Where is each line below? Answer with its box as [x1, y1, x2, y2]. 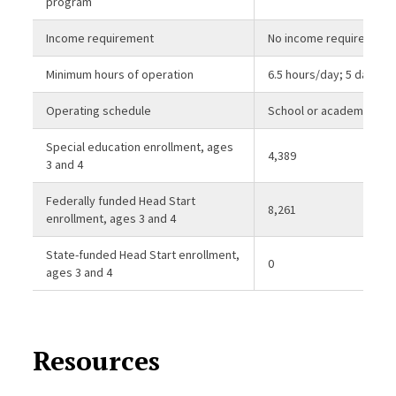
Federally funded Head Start [46, 192, 196, 209]
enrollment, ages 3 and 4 [46, 209, 177, 226]
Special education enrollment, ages [46, 138, 234, 155]
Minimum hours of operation [46, 65, 194, 82]
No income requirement [268, 29, 393, 46]
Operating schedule [46, 102, 152, 118]
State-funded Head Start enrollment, [46, 246, 240, 263]
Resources [33, 342, 161, 378]
